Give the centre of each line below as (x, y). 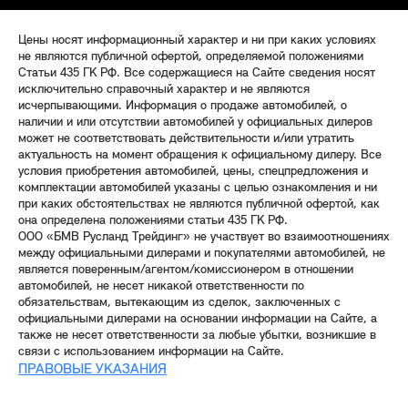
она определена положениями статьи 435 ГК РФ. (153, 220)
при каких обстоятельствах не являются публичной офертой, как (199, 204)
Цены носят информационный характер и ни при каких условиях (197, 40)
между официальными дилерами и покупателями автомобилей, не (202, 253)
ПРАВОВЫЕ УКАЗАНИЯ (92, 369)
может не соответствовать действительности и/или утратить (186, 138)
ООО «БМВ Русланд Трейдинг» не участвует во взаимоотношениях (204, 237)
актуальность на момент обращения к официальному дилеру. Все (200, 155)
